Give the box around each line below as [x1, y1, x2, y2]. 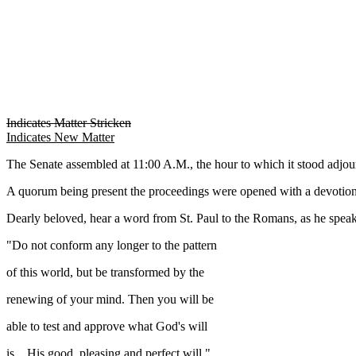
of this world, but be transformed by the [6, 265, 204, 279]
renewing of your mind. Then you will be [6, 292, 214, 306]
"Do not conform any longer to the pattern [6, 238, 217, 252]
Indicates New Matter [6, 130, 114, 144]
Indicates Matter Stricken [6, 116, 131, 130]
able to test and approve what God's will [6, 319, 207, 333]
